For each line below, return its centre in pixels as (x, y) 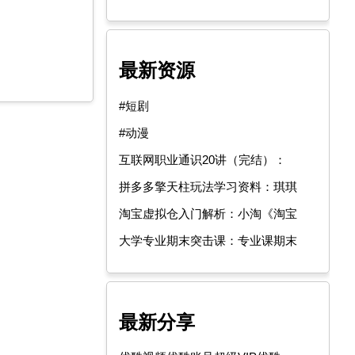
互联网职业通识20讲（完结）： (202, 159)
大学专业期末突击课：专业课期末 (208, 240)
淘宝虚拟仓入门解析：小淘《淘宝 (208, 213)
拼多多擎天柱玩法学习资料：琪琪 (208, 186)
